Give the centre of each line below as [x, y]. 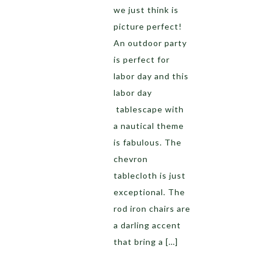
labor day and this [151, 76]
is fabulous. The [148, 142]
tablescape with [149, 109]
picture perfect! [148, 26]
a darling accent [147, 225]
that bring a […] [146, 242]
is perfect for [142, 59]
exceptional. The [149, 192]
